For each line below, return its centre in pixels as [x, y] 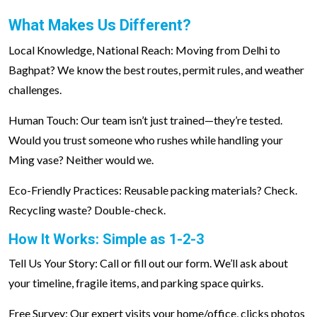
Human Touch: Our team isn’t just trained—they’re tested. [145, 120]
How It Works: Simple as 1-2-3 [106, 239]
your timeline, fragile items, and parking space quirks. [136, 283]
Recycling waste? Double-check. [87, 210]
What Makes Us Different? [100, 25]
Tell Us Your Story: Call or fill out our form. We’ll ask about [148, 263]
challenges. [35, 90]
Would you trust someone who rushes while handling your [146, 140]
